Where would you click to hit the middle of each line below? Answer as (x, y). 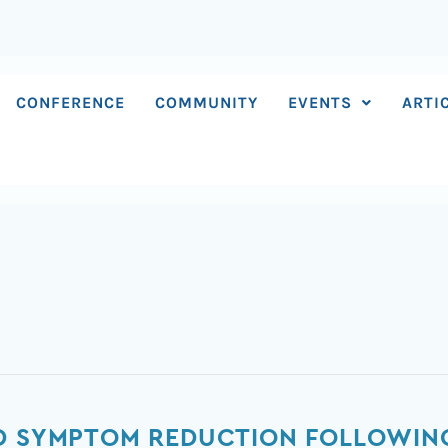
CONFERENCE (71, 102)
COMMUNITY (207, 102)
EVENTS (320, 102)
